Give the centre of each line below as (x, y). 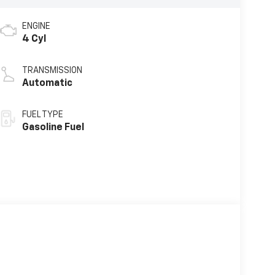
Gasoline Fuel (53, 127)
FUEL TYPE (42, 114)
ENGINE (36, 26)
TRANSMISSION (52, 70)
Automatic (47, 83)
